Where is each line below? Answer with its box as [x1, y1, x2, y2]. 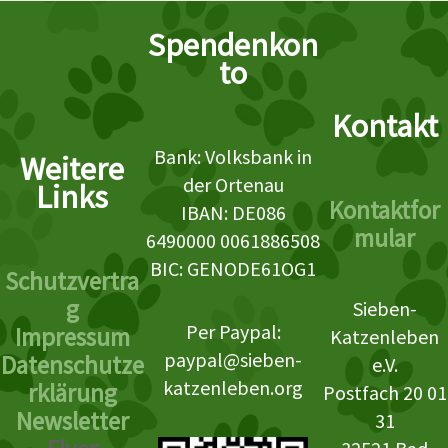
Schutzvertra [5, 265, 140, 297]
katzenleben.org [163, 375, 304, 400]
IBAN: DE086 [180, 200, 286, 225]
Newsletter [15, 405, 129, 437]
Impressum [14, 321, 130, 353]
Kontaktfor [329, 193, 441, 226]
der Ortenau [182, 172, 284, 197]
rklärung [27, 377, 117, 409]
